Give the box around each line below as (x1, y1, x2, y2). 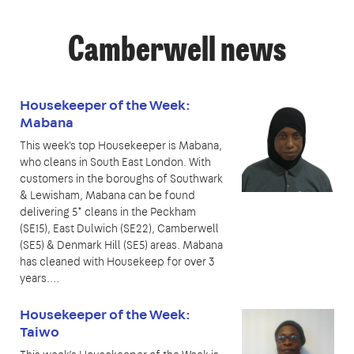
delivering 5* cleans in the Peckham (20, 205, 196, 220)
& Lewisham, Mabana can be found (20, 188, 195, 203)
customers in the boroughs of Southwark (20, 171, 223, 186)
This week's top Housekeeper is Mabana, (20, 138, 222, 153)
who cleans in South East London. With (20, 155, 211, 170)
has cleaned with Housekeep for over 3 (20, 254, 214, 269)
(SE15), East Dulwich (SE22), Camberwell (20, 221, 219, 236)
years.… (20, 271, 59, 286)
